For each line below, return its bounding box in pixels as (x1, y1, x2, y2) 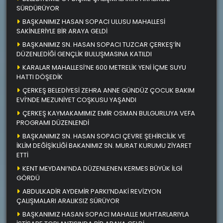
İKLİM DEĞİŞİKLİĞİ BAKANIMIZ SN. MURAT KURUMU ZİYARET (16, 140, 192, 150)
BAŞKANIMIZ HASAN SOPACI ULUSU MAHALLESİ (22, 16, 165, 26)
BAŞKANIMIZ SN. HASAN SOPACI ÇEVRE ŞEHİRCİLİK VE (22, 131, 186, 141)
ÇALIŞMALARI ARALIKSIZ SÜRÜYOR (16, 196, 119, 206)
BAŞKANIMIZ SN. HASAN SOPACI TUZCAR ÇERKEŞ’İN (22, 39, 181, 49)
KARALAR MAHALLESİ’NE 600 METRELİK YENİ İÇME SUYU (22, 62, 186, 72)
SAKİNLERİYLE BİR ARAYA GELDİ (16, 26, 108, 36)
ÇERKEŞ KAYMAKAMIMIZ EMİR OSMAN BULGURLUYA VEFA (22, 108, 195, 118)
